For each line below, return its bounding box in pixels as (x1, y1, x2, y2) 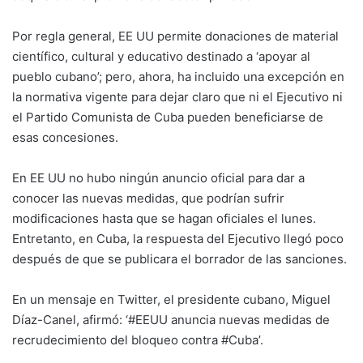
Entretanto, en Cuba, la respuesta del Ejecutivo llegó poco (12, 231, 344, 246)
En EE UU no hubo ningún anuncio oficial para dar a (12, 170, 305, 186)
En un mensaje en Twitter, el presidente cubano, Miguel (12, 292, 331, 307)
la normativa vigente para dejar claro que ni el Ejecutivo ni (12, 89, 343, 105)
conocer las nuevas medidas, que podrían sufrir (12, 190, 284, 206)
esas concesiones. (12, 130, 118, 145)
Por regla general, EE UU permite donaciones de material (12, 28, 339, 44)
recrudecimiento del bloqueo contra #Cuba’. (12, 332, 263, 348)
